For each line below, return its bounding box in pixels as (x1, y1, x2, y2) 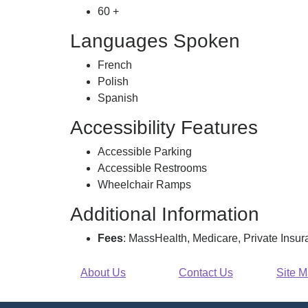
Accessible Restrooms (98, 162, 207, 174)
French (98, 59, 132, 71)
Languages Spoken (70, 30, 240, 52)
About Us (80, 267, 126, 278)
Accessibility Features (70, 117, 258, 138)
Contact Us (178, 267, 233, 278)
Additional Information (70, 203, 259, 225)
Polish (98, 76, 129, 87)
